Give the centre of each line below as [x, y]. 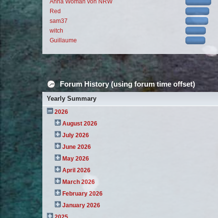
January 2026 [82, 206]
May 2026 [76, 159]
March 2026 [79, 182]
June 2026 [77, 147]
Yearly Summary [72, 99]
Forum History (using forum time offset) [127, 84]
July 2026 [76, 136]
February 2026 [83, 194]
